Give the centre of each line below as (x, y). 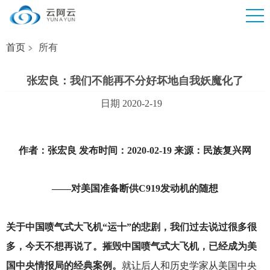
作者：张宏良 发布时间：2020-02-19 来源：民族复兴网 (135, 151)
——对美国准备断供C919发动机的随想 (135, 189)
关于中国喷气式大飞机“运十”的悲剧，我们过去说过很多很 (131, 227)
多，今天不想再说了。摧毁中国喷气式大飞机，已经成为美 (131, 246)
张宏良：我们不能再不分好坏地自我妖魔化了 (135, 81)
